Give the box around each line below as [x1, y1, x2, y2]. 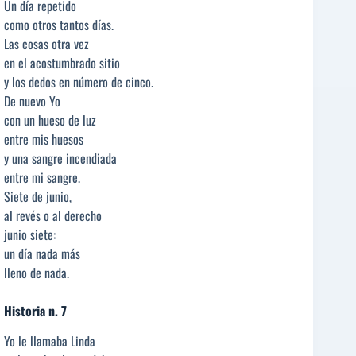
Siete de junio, [4, 186, 72, 206]
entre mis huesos [4, 129, 83, 149]
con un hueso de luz [4, 110, 96, 130]
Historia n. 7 [4, 300, 67, 320]
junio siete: [4, 224, 56, 244]
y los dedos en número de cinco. [4, 72, 153, 91]
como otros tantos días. [4, 14, 114, 34]
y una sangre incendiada [4, 148, 117, 168]
